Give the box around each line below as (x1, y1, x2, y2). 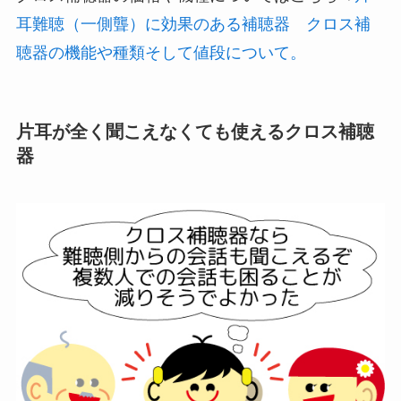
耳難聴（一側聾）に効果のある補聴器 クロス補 (15, 14, 371, 33)
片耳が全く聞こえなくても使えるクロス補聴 (15, 121, 374, 141)
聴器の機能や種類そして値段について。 (15, 43, 306, 62)
